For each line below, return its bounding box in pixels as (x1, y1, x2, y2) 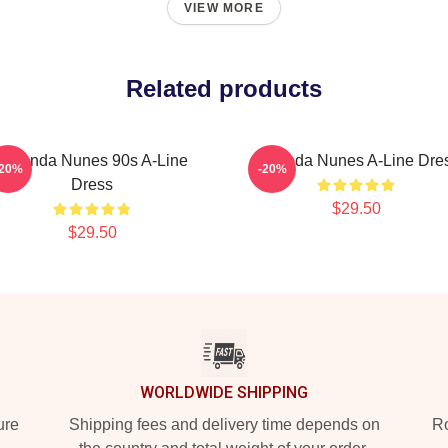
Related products (126, 75, 322, 102)
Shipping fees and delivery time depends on (68, 416, 380, 433)
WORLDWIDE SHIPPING (140, 383, 308, 402)
